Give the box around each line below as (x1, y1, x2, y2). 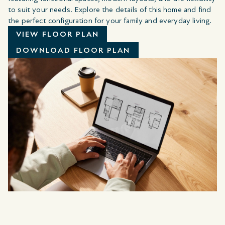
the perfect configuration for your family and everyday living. (8, 16, 212, 26)
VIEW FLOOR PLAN (16, 29, 99, 40)
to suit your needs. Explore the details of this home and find (8, 5, 211, 15)
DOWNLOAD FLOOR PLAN (16, 45, 131, 56)
